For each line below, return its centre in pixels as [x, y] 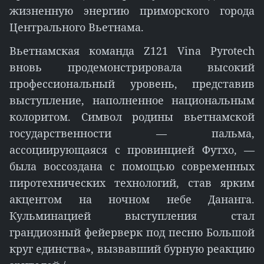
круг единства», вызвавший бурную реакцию [132, 249]
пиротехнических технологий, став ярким [132, 183]
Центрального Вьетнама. [77, 27]
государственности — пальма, [132, 133]
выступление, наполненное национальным [132, 100]
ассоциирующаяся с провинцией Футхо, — [132, 150]
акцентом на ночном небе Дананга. [132, 199]
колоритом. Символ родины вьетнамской [132, 117]
